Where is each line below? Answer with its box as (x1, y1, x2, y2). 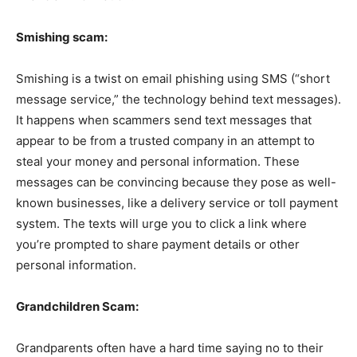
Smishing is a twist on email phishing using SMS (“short (16, 71, 330, 87)
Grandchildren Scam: (16, 299, 139, 315)
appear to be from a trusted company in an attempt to (16, 133, 315, 149)
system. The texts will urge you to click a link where (16, 216, 307, 232)
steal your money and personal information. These (16, 154, 300, 170)
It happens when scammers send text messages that (16, 112, 312, 128)
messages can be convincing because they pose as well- (16, 175, 336, 190)
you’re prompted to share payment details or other (16, 237, 300, 253)
